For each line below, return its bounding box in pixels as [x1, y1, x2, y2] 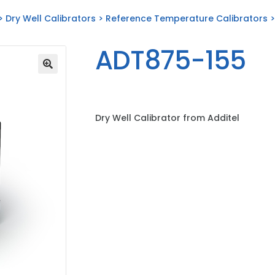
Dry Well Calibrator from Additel [95, 111, 239, 124]
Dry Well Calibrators [6, 12, 96, 25]
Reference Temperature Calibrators [106, 12, 268, 25]
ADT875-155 [95, 42, 246, 79]
